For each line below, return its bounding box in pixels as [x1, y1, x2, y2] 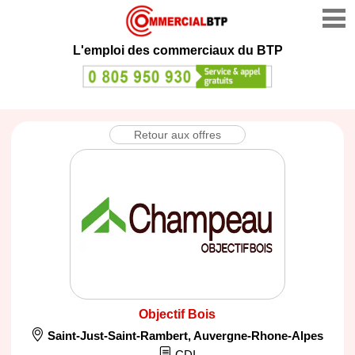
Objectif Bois [139, 307, 216, 321]
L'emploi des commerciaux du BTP [72, 44, 283, 57]
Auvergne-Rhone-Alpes [193, 328, 324, 342]
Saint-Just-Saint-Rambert [48, 328, 189, 342]
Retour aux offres [133, 128, 221, 141]
